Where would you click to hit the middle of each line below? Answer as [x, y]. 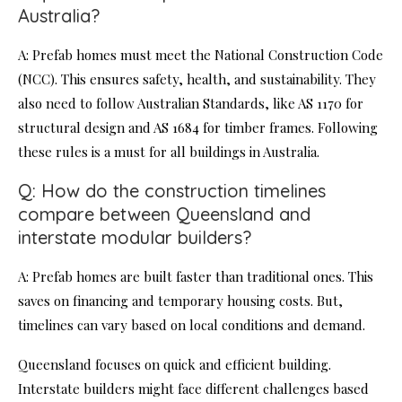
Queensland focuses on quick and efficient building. [175, 365]
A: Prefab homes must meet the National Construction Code [201, 55]
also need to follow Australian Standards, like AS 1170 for [191, 104]
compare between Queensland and [164, 214]
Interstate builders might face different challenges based [193, 389]
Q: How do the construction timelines [172, 191]
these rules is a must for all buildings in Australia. [169, 152]
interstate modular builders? [135, 238]
